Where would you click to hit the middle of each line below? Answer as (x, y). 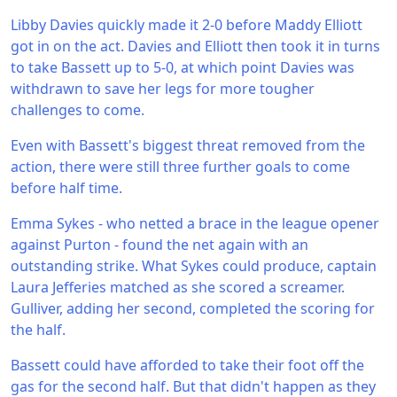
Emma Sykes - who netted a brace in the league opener (195, 223)
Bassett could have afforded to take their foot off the (187, 365)
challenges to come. (78, 110)
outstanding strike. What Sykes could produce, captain (194, 266)
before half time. (66, 188)
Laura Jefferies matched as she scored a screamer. (178, 287)
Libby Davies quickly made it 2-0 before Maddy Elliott (187, 25)
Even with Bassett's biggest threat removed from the (188, 145)
